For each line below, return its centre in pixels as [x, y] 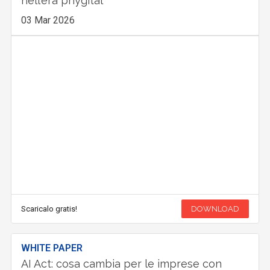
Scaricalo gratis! [49, 209]
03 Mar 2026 [48, 20]
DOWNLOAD [215, 209]
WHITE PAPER [52, 248]
